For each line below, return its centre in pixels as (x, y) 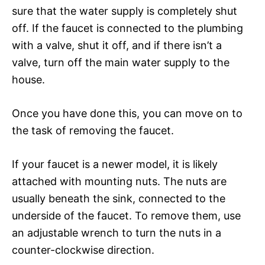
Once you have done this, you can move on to (127, 113)
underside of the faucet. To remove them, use (126, 215)
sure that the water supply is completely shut (125, 11)
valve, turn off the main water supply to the (121, 62)
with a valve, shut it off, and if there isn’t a (117, 45)
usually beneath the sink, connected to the (119, 198)
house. (28, 79)
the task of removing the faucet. (93, 130)
